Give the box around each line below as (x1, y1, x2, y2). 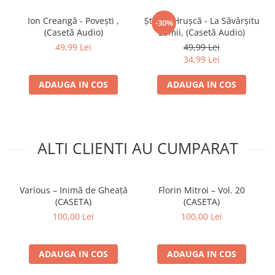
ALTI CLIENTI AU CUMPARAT (37, 137, 238, 158)
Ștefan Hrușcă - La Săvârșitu (144, 15, 260, 26)
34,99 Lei (184, 53, 220, 65)
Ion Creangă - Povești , (28, 15, 119, 26)
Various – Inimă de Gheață (19, 184, 128, 196)
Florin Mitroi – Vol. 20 (158, 184, 245, 196)
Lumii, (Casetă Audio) (158, 26, 245, 38)
